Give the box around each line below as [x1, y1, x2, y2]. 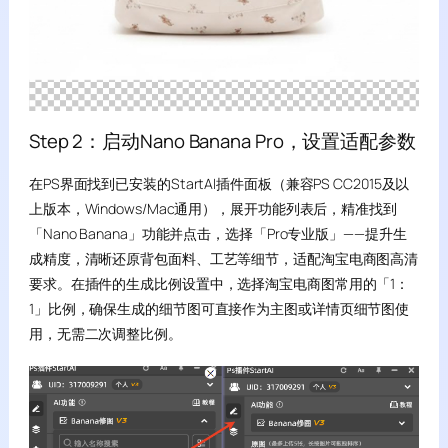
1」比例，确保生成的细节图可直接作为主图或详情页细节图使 [28, 299, 410, 318]
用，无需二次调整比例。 [28, 324, 182, 343]
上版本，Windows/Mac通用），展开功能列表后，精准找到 [28, 199, 397, 218]
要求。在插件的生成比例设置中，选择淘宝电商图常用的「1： [28, 274, 410, 293]
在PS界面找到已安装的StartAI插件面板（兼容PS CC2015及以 [28, 174, 410, 193]
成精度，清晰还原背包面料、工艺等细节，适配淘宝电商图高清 [28, 249, 419, 268]
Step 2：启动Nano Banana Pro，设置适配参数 [28, 128, 416, 154]
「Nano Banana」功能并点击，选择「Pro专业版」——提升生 [28, 224, 407, 243]
